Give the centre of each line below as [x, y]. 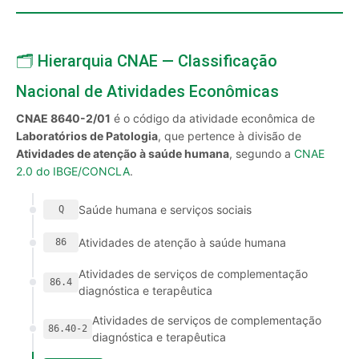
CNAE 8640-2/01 [63, 118]
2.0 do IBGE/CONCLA [73, 171]
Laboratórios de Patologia [87, 136]
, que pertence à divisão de [230, 136]
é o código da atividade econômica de [213, 118]
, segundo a [262, 153]
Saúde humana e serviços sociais [165, 210]
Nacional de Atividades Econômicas [147, 91]
